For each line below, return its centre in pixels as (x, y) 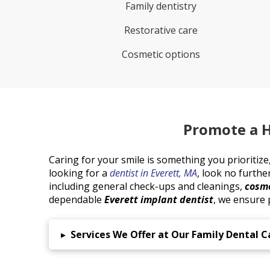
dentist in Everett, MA (153, 173)
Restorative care (161, 30)
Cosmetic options (161, 55)
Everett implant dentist (159, 199)
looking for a (79, 173)
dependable (76, 199)
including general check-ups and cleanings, (146, 186)
